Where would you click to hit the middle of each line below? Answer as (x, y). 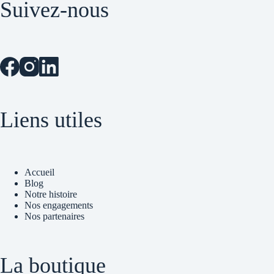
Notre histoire (51, 194)
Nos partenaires (54, 217)
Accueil (39, 172)
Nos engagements (59, 206)
